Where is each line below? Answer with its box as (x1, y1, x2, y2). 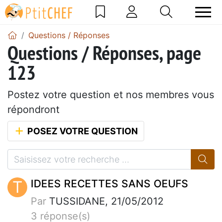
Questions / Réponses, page (7, 39, 201, 65)
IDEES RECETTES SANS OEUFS (31, 177, 188, 190)
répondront (7, 103, 59, 115)
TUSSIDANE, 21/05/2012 (46, 195, 164, 207)
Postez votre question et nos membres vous (7, 88, 214, 101)
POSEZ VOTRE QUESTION (25, 125, 138, 136)
